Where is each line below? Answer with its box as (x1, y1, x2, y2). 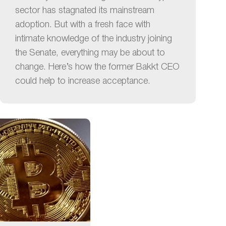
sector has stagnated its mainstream (15, 6, 154, 15)
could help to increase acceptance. (15, 77, 150, 85)
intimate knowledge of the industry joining (15, 34, 172, 43)
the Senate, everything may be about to (15, 48, 165, 57)
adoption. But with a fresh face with (15, 20, 150, 29)
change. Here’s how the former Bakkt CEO (15, 63, 180, 71)
